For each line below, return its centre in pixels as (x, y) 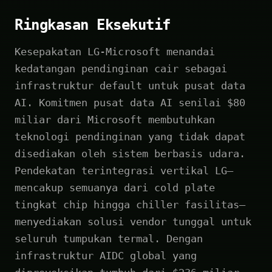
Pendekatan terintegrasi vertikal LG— (124, 170)
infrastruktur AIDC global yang (106, 255)
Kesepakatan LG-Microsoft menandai (115, 51)
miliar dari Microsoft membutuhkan (115, 119)
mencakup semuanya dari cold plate (115, 187)
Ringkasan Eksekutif (93, 25)
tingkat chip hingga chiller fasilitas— (130, 204)
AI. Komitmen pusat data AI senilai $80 (130, 102)
